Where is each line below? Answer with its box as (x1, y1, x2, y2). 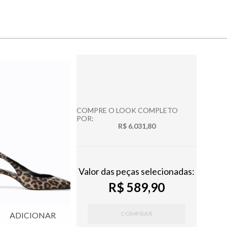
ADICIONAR (10, 210, 56, 220)
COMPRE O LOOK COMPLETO (77, 106, 178, 115)
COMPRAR (121, 210, 153, 218)
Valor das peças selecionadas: (79, 166, 195, 177)
